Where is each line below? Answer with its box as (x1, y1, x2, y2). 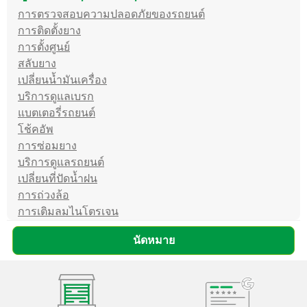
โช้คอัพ (18, 122, 53, 136)
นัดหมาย (132, 233, 175, 247)
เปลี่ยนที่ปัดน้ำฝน (18, 171, 97, 185)
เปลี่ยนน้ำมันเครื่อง (18, 73, 107, 86)
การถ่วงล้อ (18, 188, 69, 201)
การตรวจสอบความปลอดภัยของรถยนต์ (18, 7, 205, 21)
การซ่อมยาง (18, 138, 77, 152)
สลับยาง (18, 56, 56, 70)
